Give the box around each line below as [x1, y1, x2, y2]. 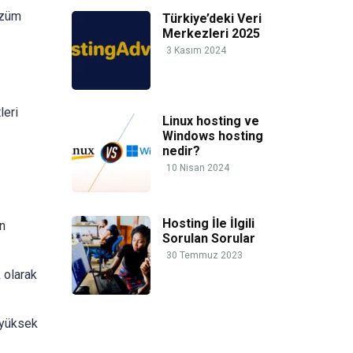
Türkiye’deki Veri [162, 11, 262, 27]
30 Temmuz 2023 [166, 250, 243, 262]
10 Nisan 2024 [166, 162, 229, 174]
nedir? [162, 143, 200, 159]
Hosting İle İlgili [162, 216, 255, 232]
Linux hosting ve [162, 113, 259, 129]
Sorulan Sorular [162, 231, 255, 247]
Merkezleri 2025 [162, 26, 260, 42]
